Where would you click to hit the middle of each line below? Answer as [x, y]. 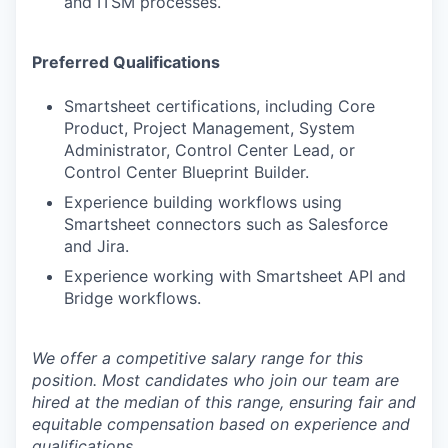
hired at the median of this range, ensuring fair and [224, 402]
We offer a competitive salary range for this [197, 358]
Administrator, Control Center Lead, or [209, 150]
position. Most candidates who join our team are [215, 380]
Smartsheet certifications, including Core [219, 106]
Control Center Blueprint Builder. [186, 172]
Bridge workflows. [132, 298]
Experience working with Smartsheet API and [235, 276]
